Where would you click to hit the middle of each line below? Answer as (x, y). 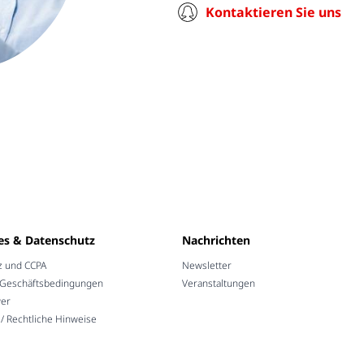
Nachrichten (216, 240)
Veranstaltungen (219, 284)
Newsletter (207, 266)
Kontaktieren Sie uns (273, 12)
